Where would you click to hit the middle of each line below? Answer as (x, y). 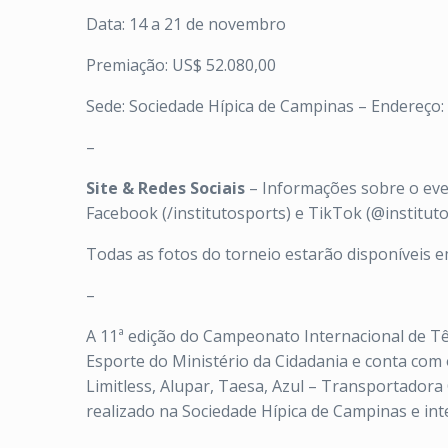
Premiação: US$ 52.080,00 (181, 65)
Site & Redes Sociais (165, 188)
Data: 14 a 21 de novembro (186, 24)
